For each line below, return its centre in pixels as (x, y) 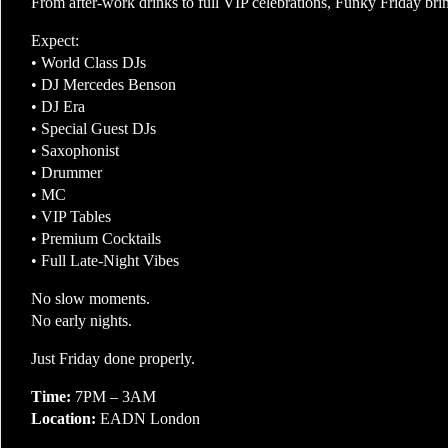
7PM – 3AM (113, 396)
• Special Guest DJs (93, 128)
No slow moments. (90, 298)
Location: (63, 418)
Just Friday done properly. (113, 358)
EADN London (148, 418)
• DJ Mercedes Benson (103, 84)
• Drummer (66, 172)
